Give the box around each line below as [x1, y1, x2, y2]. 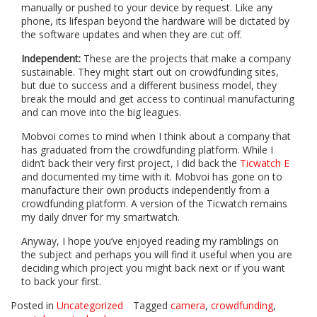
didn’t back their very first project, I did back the [21, 156, 240, 171]
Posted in [11, 299, 57, 313]
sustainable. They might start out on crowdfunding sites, [21, 65, 279, 79]
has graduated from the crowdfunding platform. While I [21, 143, 273, 157]
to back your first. [21, 275, 101, 289]
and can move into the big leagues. [21, 105, 181, 120]
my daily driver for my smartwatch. [21, 210, 180, 224]
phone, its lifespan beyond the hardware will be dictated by [21, 14, 289, 28]
